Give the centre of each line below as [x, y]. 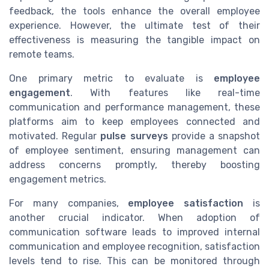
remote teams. [42, 55]
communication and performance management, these [134, 107]
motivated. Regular [55, 136]
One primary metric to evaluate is [111, 79]
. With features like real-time [165, 93]
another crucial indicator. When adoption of [134, 218]
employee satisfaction [186, 204]
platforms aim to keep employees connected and [134, 122]
